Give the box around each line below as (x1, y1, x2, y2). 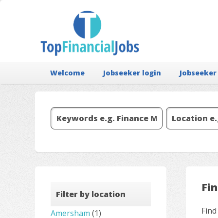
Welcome (50, 68, 85, 77)
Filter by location (56, 189, 126, 200)
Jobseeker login (103, 68, 162, 77)
